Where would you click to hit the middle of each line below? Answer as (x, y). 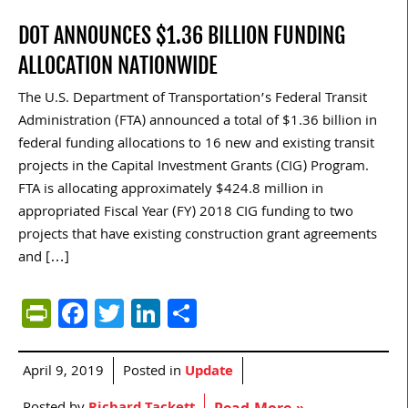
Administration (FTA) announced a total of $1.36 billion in (198, 122)
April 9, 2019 (63, 373)
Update (209, 373)
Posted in (154, 373)
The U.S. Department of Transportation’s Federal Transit (193, 100)
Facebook (148, 313)
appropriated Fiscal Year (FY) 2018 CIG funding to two (186, 214)
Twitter (168, 313)
